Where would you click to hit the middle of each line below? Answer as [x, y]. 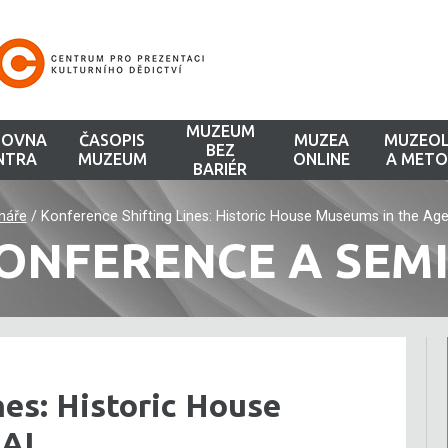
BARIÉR [220, 168]
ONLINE [321, 159]
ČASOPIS [112, 140]
